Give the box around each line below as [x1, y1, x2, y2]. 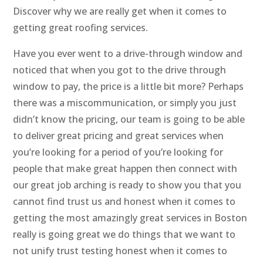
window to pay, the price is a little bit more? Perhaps [13, 80, 244, 93]
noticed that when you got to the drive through [13, 63, 227, 77]
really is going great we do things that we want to [13, 228, 236, 241]
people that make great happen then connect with [13, 162, 238, 176]
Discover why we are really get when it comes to [13, 5, 227, 18]
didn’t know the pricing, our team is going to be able [13, 113, 245, 126]
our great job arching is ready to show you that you [13, 178, 242, 192]
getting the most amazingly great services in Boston [13, 211, 248, 225]
